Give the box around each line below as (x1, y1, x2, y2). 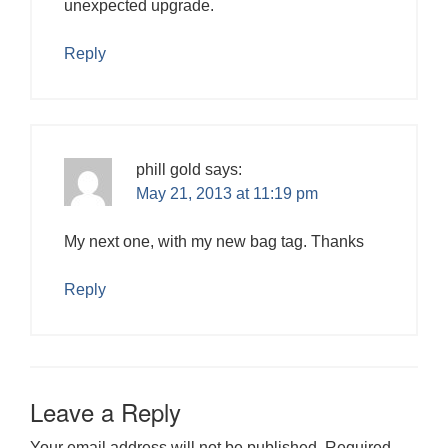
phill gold (136, 160, 201, 178)
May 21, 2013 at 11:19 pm (136, 184, 318, 202)
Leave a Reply (30, 393, 181, 429)
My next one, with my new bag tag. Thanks (64, 232, 364, 250)
